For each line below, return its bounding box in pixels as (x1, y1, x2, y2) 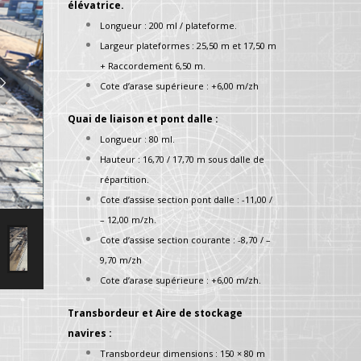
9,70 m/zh (99, 254, 142, 266)
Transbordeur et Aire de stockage (67, 306, 243, 320)
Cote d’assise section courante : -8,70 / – (99, 234, 271, 246)
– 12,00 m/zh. (99, 214, 156, 226)
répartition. (99, 173, 149, 185)
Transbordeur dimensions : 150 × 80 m (99, 347, 265, 359)
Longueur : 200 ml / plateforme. (99, 19, 237, 31)
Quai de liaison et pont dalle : (67, 112, 218, 126)
